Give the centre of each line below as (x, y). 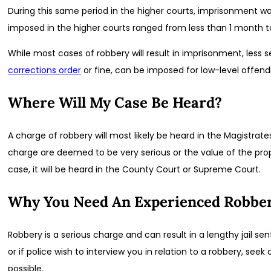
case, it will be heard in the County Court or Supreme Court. (135, 170)
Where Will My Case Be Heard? (115, 103)
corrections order (45, 70)
